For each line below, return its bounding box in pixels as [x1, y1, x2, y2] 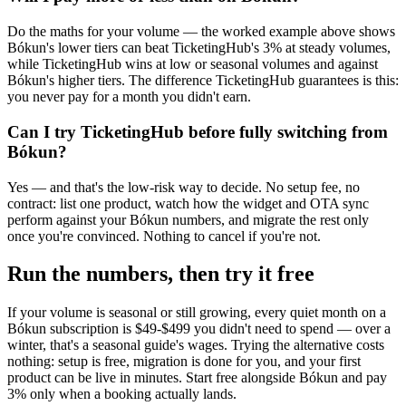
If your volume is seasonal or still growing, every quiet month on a [7, 304, 386, 321]
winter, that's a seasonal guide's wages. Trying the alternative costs [7, 337, 384, 353]
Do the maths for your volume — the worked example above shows [7, 24, 395, 40]
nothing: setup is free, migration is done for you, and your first [7, 353, 361, 370]
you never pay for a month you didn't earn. [7, 89, 251, 105]
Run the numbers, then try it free [7, 262, 314, 286]
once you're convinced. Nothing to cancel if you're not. [7, 227, 321, 244]
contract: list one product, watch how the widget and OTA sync [7, 195, 369, 211]
